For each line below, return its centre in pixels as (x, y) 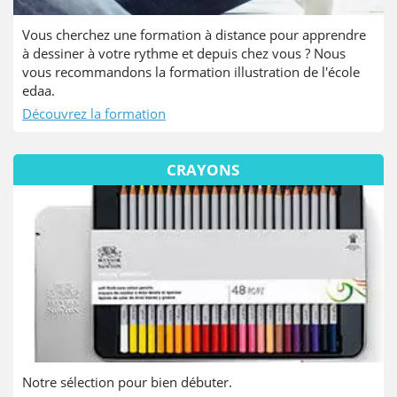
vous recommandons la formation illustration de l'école (191, 71)
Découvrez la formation (94, 113)
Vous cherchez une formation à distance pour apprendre (194, 34)
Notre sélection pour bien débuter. (127, 381)
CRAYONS (203, 169)
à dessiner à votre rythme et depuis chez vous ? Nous (184, 53)
